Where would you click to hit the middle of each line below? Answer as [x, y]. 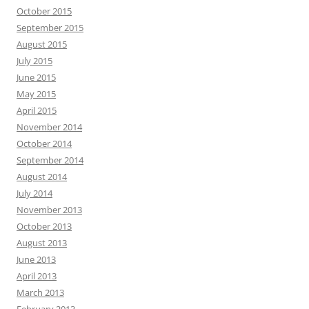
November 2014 [49, 127]
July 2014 [34, 193]
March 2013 [40, 292]
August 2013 [42, 242]
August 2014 [42, 176]
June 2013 [36, 259]
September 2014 [50, 160]
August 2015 [42, 44]
